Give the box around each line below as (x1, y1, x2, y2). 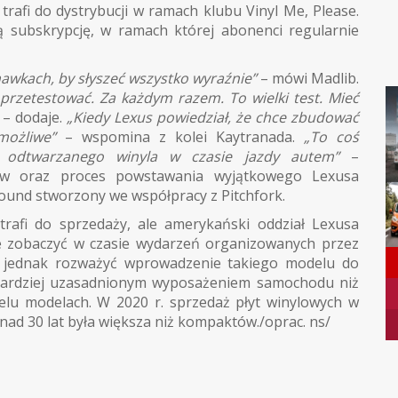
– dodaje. (2, 107, 67, 127)
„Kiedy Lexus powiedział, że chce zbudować (66, 107, 360, 127)
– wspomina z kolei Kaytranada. (55, 126, 295, 147)
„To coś (294, 126, 360, 147)
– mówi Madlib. (260, 68, 359, 88)
